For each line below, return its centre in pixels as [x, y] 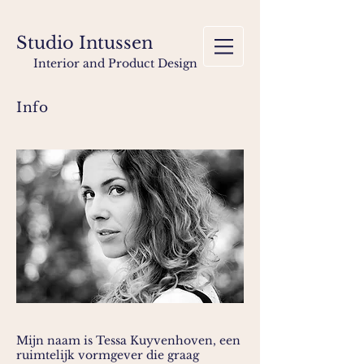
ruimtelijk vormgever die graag [108, 355]
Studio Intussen [84, 43]
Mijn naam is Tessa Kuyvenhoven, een [128, 340]
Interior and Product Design [115, 63]
